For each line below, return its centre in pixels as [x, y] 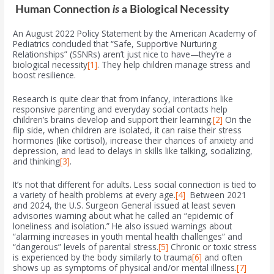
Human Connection [64, 9]
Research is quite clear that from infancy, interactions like [123, 98]
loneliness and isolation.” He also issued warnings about [123, 226]
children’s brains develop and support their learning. [113, 119]
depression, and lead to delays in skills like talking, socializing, [133, 150]
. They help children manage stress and [174, 64]
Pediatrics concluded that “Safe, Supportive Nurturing [115, 43]
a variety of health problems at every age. [94, 195]
